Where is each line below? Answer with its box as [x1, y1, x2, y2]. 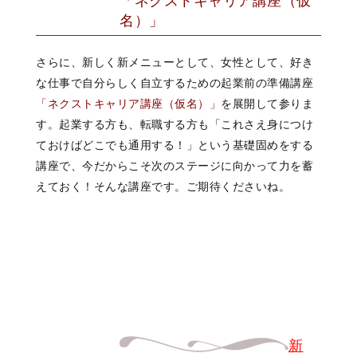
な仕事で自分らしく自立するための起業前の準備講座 [36, 76, 313, 90]
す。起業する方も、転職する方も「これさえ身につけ [36, 118, 313, 131]
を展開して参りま [221, 97, 313, 111]
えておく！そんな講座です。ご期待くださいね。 [36, 180, 290, 194]
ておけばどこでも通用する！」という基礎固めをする [36, 139, 313, 152]
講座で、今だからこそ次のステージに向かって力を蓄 [36, 159, 313, 173]
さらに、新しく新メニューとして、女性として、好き [36, 56, 313, 69]
